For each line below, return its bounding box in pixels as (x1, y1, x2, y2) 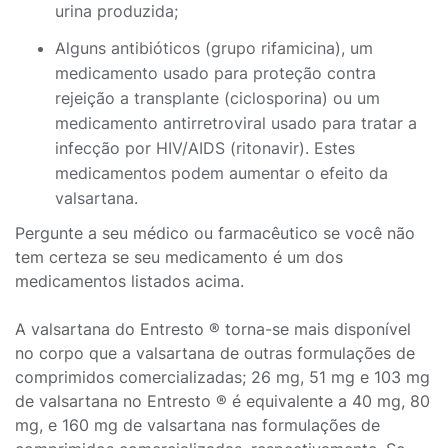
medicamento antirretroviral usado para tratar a (55, 113, 417, 133)
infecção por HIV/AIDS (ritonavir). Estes (55, 138, 355, 158)
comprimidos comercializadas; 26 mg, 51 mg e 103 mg (15, 367, 430, 387)
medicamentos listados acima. (15, 271, 249, 291)
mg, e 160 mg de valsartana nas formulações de (15, 415, 380, 435)
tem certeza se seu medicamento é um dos (15, 247, 343, 267)
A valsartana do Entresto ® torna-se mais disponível (15, 319, 411, 339)
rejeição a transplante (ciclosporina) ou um (55, 88, 380, 108)
